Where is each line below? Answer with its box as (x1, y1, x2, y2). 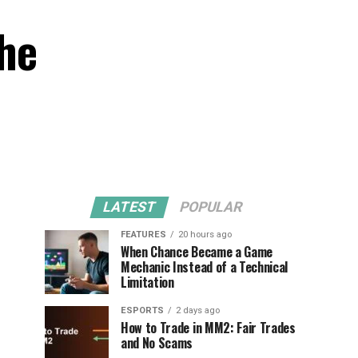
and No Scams (121, 333, 193, 352)
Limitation (121, 272, 174, 292)
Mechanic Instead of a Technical (121, 257, 288, 276)
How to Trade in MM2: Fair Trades (121, 318, 296, 337)
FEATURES (121, 229, 166, 240)
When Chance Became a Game (121, 242, 272, 261)
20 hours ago (178, 229, 232, 240)
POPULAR (177, 199, 245, 215)
